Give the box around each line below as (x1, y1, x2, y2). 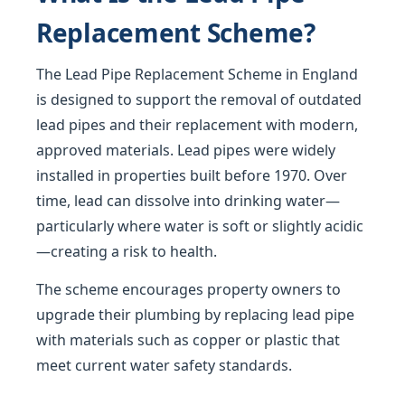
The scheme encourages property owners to (36, 279, 341, 299)
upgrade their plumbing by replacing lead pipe (36, 305, 354, 325)
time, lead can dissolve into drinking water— (36, 191, 340, 211)
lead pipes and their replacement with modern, (36, 115, 358, 135)
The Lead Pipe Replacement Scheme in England (36, 64, 358, 84)
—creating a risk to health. (36, 241, 217, 261)
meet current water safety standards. (36, 355, 292, 375)
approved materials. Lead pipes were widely (36, 140, 335, 160)
